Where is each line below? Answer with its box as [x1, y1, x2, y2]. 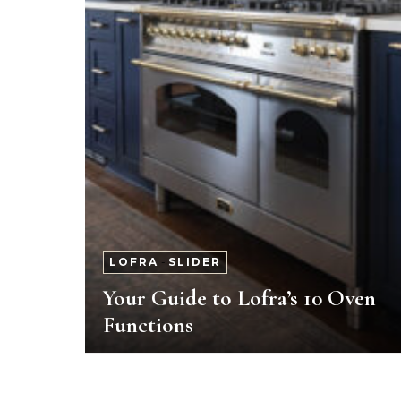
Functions [103, 311, 193, 339]
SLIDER [168, 255, 221, 269]
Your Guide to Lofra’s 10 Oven [103, 285, 376, 312]
